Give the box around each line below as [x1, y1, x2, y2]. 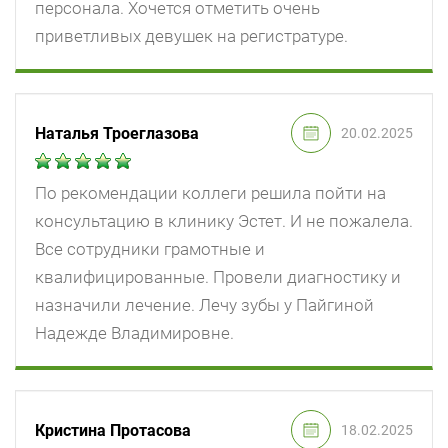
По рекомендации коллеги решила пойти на [35, 183, 386, 204]
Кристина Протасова [35, 420, 191, 440]
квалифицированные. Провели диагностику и [35, 267, 401, 288]
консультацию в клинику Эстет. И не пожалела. [35, 211, 413, 232]
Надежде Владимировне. [35, 323, 234, 344]
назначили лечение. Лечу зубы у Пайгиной [35, 295, 374, 316]
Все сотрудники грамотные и [35, 239, 265, 260]
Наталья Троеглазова [35, 123, 199, 143]
